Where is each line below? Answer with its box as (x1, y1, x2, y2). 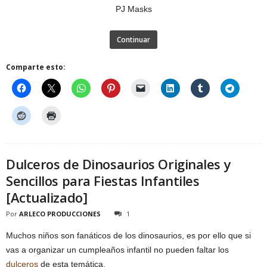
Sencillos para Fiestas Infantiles (6, 172, 200, 190)
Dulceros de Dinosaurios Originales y (6, 155, 231, 173)
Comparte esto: (6, 62, 66, 72)
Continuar (117, 35, 150, 45)
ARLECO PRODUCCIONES (19, 209, 101, 218)
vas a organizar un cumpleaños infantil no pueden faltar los (6, 245, 229, 254)
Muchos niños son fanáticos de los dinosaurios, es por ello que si (6, 231, 251, 240)
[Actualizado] (6, 188, 88, 206)
